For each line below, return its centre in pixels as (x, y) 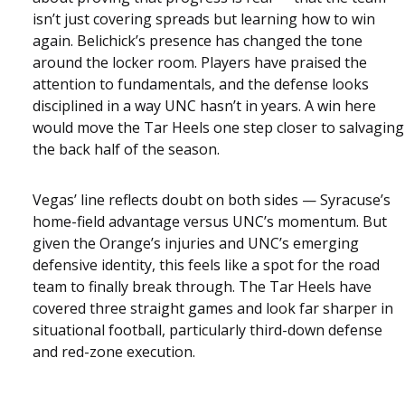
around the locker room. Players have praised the (200, 62)
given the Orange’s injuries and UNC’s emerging (196, 243)
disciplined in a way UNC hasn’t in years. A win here (204, 105)
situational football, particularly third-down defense (207, 330)
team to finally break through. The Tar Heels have (202, 286)
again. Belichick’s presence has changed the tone (198, 40)
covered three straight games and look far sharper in (213, 308)
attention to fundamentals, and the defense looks (201, 84)
